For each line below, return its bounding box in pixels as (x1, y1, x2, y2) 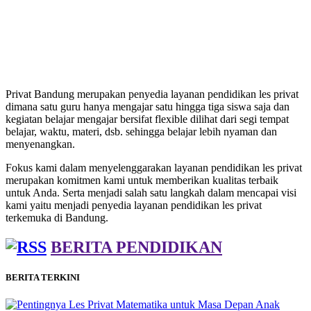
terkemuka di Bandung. (6, 211, 108, 224)
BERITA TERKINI (6, 271, 80, 283)
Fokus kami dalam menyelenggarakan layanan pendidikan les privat (6, 161, 302, 174)
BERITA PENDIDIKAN (51, 237, 222, 256)
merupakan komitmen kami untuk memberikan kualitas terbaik (6, 174, 278, 186)
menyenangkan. (6, 137, 75, 150)
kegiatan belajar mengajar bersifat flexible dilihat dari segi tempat (6, 112, 289, 125)
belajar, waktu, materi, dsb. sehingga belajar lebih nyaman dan (6, 125, 277, 137)
